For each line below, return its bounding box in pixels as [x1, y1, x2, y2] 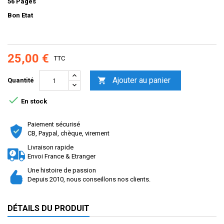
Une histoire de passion [27, 166, 96, 174]
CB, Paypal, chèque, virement [27, 129, 109, 137]
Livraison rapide [27, 143, 73, 151]
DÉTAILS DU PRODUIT [7, 203, 89, 213]
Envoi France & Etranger [27, 152, 95, 160]
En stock [19, 97, 47, 105]
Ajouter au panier [112, 75, 170, 85]
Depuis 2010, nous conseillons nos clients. [27, 175, 150, 183]
